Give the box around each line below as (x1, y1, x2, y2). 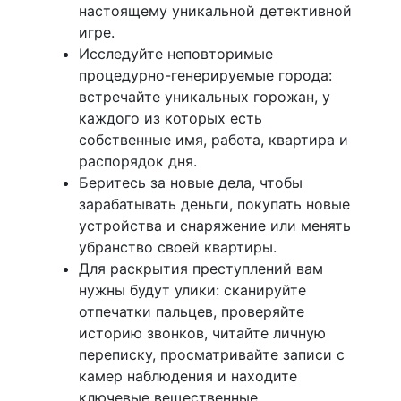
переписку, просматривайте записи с (79, 345, 345, 363)
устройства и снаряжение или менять (79, 216, 351, 235)
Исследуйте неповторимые (79, 44, 273, 63)
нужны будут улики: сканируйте (79, 280, 306, 299)
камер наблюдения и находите (79, 366, 297, 385)
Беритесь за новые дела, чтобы (79, 173, 303, 192)
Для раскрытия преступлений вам (79, 259, 323, 277)
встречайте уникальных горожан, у (79, 87, 330, 106)
